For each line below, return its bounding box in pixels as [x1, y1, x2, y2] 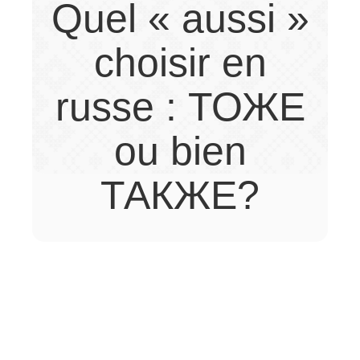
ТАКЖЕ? [100, 173, 260, 218]
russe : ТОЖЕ [55, 84, 305, 129]
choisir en [93, 40, 267, 85]
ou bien [113, 129, 247, 174]
